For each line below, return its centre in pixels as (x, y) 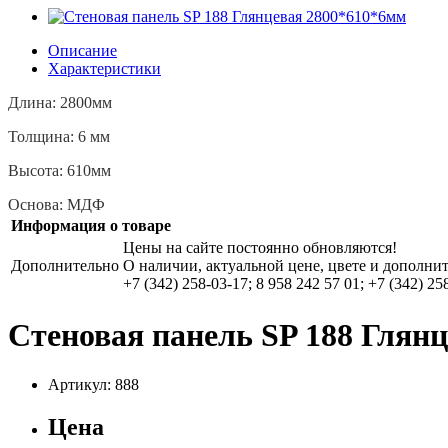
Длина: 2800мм (60, 102)
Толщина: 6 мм (59, 136)
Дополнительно (65, 265)
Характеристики (104, 68)
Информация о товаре (91, 225)
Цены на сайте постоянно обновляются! (260, 247)
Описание (82, 50)
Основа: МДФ (56, 204)
